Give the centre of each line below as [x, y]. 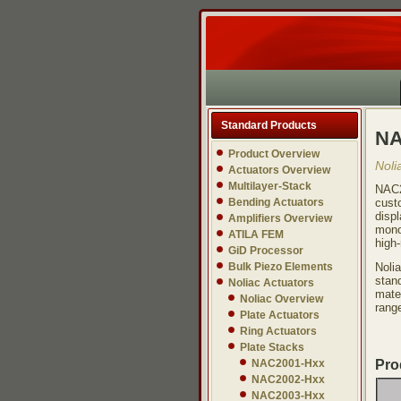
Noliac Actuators [271, 283]
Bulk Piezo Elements [281, 267]
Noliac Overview [282, 299]
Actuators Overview [279, 170]
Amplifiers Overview [280, 218]
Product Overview [274, 154]
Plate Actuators [280, 315]
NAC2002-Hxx [288, 380]
